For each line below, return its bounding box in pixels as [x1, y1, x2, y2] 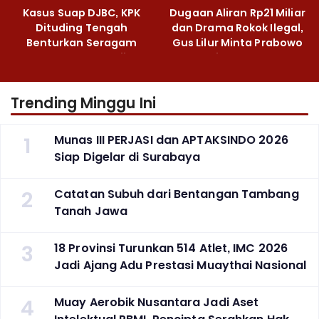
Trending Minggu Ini [11, 93, 156, 114]
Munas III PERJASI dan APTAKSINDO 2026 [54, 132, 288, 149]
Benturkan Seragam [26, 35, 137, 50]
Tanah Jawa [54, 203, 127, 220]
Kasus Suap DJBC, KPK [23, 5, 140, 20]
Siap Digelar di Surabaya [54, 149, 201, 166]
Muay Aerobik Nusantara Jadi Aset [54, 294, 259, 311]
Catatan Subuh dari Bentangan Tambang [54, 186, 299, 203]
